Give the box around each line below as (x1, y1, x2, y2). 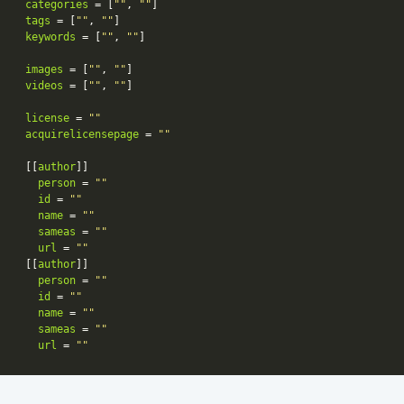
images (25, 62, 63, 76)
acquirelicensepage (25, 127, 139, 141)
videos (25, 78, 63, 92)
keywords (25, 30, 76, 43)
